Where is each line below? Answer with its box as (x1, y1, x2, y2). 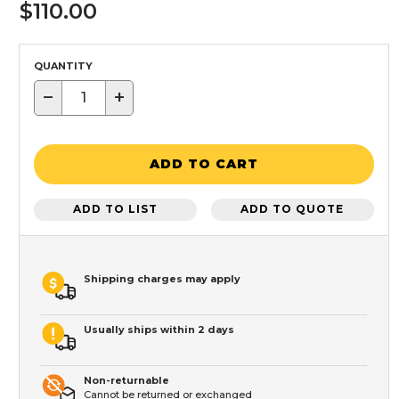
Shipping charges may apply (84, 272, 240, 285)
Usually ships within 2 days (84, 322, 234, 336)
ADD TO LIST (73, 202, 159, 216)
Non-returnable (84, 373, 169, 387)
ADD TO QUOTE (240, 202, 345, 216)
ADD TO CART (150, 156, 258, 173)
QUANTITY (34, 59, 93, 72)
